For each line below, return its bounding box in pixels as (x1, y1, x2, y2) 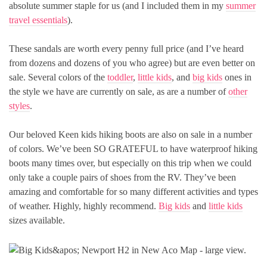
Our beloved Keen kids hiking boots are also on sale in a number (9, 129, 252, 139)
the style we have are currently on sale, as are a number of (9, 86, 228, 97)
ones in (222, 72, 252, 82)
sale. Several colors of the (9, 72, 107, 82)
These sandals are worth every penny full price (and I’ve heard (9, 43, 244, 54)
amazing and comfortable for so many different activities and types (9, 186, 258, 197)
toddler (107, 72, 133, 82)
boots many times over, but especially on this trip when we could (9, 157, 252, 168)
